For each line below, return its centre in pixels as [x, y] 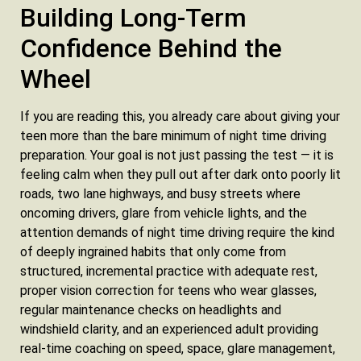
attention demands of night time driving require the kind [177, 233]
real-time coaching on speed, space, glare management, [178, 349]
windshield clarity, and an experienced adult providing [169, 330]
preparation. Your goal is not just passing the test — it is [177, 156]
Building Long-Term [133, 18]
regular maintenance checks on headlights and [151, 310]
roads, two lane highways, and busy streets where [160, 194]
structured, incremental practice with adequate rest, [169, 272]
